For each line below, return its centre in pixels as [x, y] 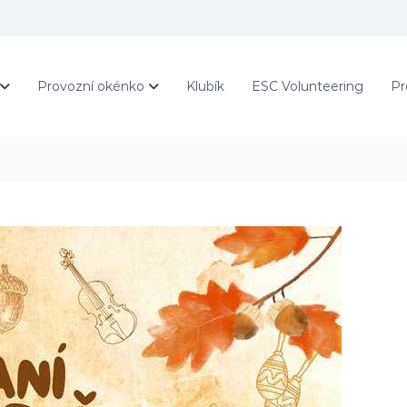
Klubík [205, 86]
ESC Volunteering [308, 86]
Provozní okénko [91, 86]
